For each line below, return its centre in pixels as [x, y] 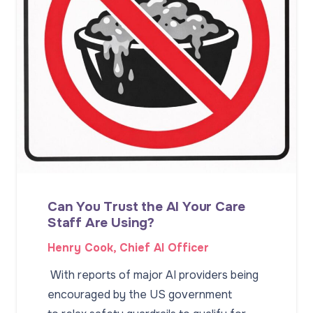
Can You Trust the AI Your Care [147, 206]
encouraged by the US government [140, 295]
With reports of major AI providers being [153, 275]
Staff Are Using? [103, 222]
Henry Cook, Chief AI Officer [128, 247]
